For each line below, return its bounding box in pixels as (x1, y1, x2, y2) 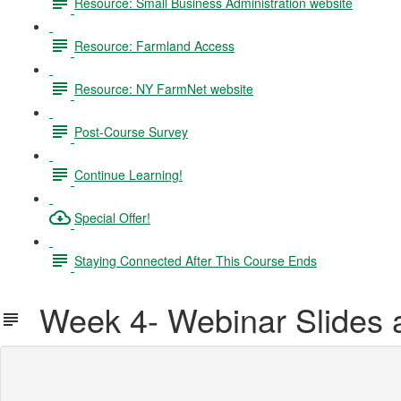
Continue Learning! (74, 165, 183, 183)
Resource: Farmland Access (74, 36, 235, 55)
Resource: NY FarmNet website (74, 79, 253, 98)
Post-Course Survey (74, 122, 188, 141)
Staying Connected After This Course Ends (74, 251, 317, 269)
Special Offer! (74, 208, 150, 226)
